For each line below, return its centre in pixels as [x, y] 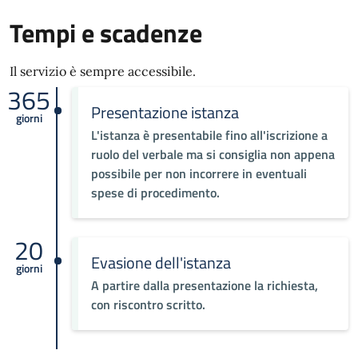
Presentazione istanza [165, 112]
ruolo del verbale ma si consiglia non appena [213, 154]
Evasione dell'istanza [161, 263]
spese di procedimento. [155, 193]
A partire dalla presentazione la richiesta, [204, 285]
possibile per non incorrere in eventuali [199, 173]
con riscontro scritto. [148, 304]
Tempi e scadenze [106, 33]
